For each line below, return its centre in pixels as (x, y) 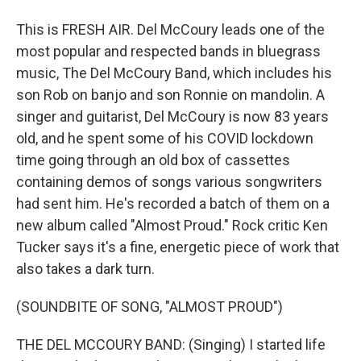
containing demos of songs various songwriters (169, 182)
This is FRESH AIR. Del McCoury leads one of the (170, 29)
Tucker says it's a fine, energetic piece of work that (178, 247)
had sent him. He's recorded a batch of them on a (173, 203)
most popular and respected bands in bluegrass (168, 51)
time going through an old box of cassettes (153, 160)
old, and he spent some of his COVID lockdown (165, 138)
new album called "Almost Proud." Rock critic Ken (172, 225)
